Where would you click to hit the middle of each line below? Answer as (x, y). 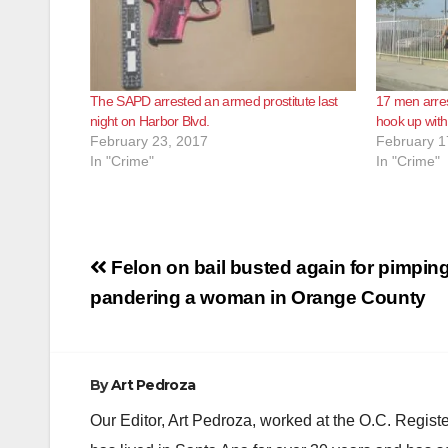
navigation (170, 304)
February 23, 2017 (149, 140)
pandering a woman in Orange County (258, 297)
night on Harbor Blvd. (150, 120)
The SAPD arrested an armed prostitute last (214, 100)
